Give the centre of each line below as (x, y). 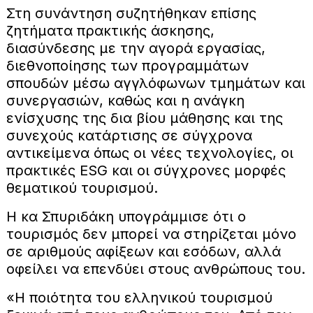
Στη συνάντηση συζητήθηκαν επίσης (131, 13)
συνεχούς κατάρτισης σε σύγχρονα (129, 135)
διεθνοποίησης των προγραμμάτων (127, 65)
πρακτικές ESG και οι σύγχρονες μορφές (146, 170)
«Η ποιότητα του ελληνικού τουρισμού (139, 297)
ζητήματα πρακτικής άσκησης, (110, 30)
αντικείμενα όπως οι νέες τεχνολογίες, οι (150, 153)
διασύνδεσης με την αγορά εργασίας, (136, 48)
